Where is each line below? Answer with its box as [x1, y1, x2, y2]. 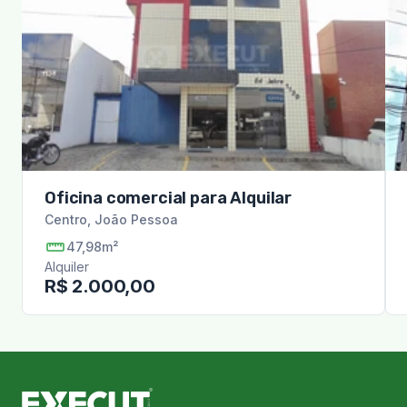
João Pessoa [94, 212, 178, 227]
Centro [45, 212, 87, 227]
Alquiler [45, 259, 89, 274]
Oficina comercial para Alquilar [45, 188, 293, 208]
